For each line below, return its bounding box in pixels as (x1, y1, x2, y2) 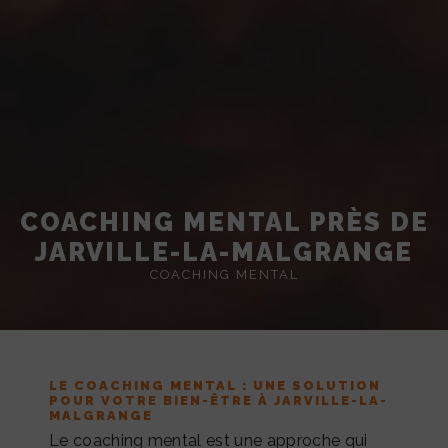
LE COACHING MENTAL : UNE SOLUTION (49, 378, 381, 394)
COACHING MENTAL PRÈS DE (19, 207, 429, 238)
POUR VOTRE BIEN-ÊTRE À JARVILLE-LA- (49, 393, 388, 409)
